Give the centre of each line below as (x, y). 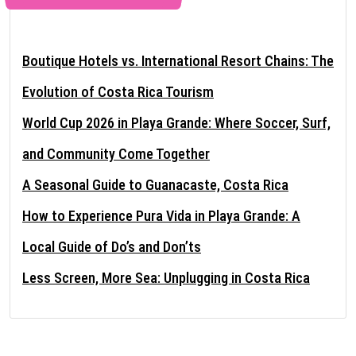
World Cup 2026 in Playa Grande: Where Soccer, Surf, (176, 122)
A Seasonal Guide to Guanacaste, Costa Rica (155, 184)
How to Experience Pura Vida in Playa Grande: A (161, 215)
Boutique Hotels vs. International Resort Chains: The (178, 60)
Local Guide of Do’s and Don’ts (112, 246)
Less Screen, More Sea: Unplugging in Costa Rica (166, 277)
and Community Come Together (116, 153)
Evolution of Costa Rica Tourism (118, 91)
